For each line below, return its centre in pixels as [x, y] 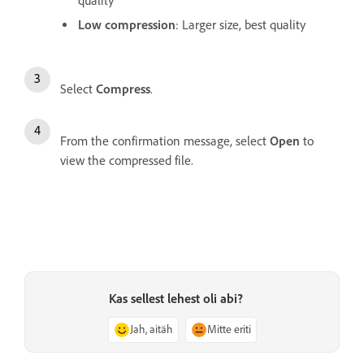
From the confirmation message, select [165, 141]
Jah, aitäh [151, 330]
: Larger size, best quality [240, 25]
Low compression [127, 25]
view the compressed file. [127, 160]
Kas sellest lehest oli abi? [175, 299]
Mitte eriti [229, 330]
